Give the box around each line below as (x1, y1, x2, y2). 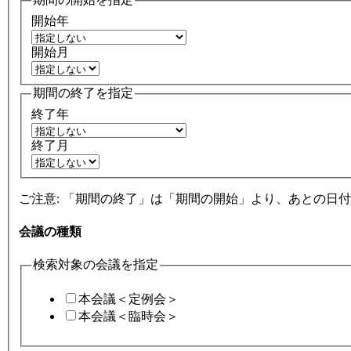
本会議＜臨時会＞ (78, 309, 179, 323)
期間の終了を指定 (33, 86, 133, 100)
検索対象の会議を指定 (33, 258, 158, 272)
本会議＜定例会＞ (78, 291, 179, 306)
